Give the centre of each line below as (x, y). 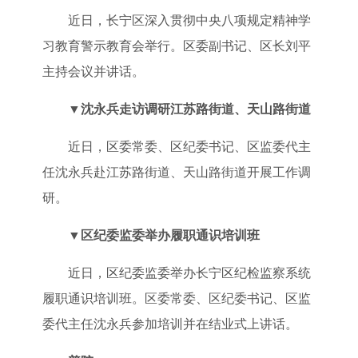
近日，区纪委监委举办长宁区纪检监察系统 (189, 272)
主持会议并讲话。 (93, 71)
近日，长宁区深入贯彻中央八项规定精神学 (189, 20)
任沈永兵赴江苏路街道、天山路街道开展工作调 (176, 172)
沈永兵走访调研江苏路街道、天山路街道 (195, 109)
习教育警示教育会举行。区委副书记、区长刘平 (176, 46)
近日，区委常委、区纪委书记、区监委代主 (189, 146)
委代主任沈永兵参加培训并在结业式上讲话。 (170, 324)
